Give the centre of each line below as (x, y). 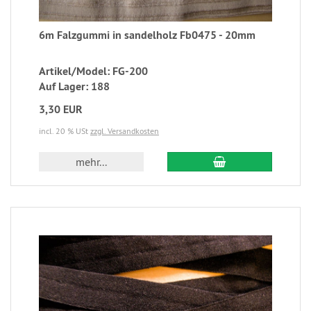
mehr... (92, 162)
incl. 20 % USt (65, 131)
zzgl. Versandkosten (125, 131)
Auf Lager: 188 (74, 87)
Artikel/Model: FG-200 (93, 72)
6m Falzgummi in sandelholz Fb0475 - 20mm (147, 35)
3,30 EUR (61, 110)
